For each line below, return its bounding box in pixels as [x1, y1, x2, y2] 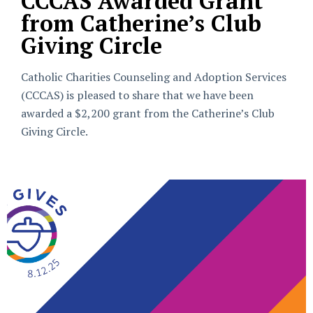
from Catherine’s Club [21, 8, 261, 38]
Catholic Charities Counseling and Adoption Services [21, 69, 286, 85]
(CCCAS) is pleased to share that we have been [21, 87, 254, 103]
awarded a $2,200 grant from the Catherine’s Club [21, 105, 275, 121]
